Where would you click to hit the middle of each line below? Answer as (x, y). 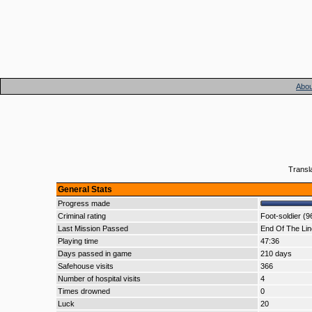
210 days (276, 253)
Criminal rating (81, 216)
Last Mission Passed (93, 228)
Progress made (84, 203)
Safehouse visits (85, 266)
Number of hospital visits (99, 279)
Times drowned (84, 291)
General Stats (85, 189)
